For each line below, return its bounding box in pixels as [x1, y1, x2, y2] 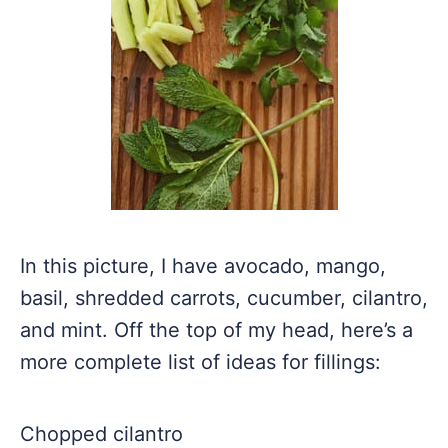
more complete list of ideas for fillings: [20, 350, 381, 374]
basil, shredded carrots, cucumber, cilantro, [20, 286, 428, 310]
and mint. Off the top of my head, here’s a [20, 318, 413, 342]
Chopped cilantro [20, 422, 183, 446]
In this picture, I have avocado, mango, [20, 254, 386, 278]
